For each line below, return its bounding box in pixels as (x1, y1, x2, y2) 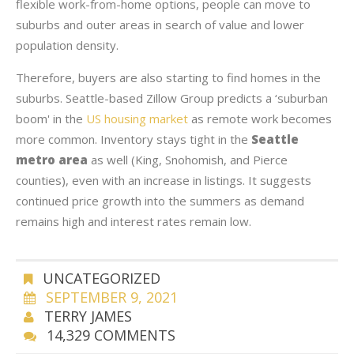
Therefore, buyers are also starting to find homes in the (16, 70, 321, 85)
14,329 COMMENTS (47, 326, 175, 345)
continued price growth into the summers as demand (16, 193, 304, 209)
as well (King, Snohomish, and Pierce (88, 152, 288, 168)
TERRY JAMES (44, 307, 132, 326)
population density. (16, 37, 119, 53)
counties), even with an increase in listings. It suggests (16, 172, 311, 188)
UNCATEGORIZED (43, 269, 160, 288)
